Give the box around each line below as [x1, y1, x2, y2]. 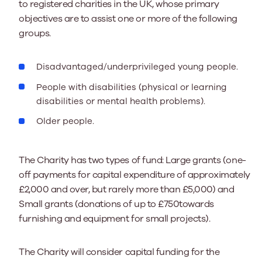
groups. [19, 27, 51, 40]
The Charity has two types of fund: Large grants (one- [19, 153, 246, 167]
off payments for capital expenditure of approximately [19, 168, 250, 181]
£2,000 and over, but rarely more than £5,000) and [19, 182, 235, 196]
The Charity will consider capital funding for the [19, 245, 220, 258]
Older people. [36, 115, 94, 127]
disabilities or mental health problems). [36, 95, 205, 107]
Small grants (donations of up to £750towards [19, 197, 214, 211]
